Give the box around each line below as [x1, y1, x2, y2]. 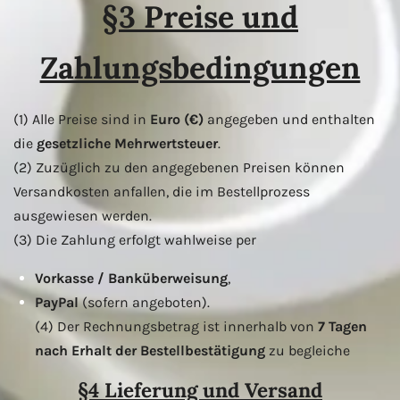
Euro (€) [150, 110, 204, 128]
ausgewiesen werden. [13, 206, 152, 224]
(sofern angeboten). [79, 293, 210, 311]
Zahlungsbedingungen [39, 47, 361, 87]
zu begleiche [265, 341, 350, 359]
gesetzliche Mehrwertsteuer [37, 134, 218, 152]
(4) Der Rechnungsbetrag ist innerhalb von [35, 317, 318, 335]
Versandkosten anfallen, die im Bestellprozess [13, 182, 310, 200]
